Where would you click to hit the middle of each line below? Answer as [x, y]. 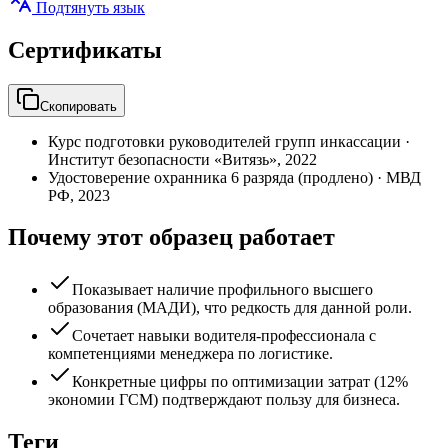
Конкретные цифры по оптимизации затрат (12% [240, 382]
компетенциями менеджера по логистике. [190, 354]
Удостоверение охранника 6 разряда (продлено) [210, 177]
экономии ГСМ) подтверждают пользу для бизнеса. [224, 400]
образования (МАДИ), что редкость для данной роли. [230, 308]
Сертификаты [85, 49]
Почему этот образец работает [171, 237]
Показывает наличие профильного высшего [222, 290]
